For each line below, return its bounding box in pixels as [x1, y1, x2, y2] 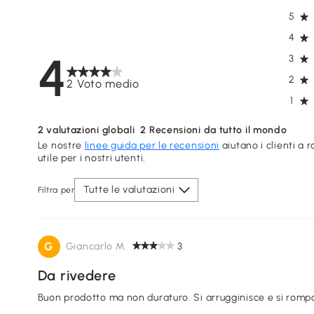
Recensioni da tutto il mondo [146, 124, 287, 136]
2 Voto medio [67, 77, 139, 90]
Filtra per [37, 184, 75, 195]
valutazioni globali [43, 124, 135, 136]
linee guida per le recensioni [84, 139, 220, 151]
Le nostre [37, 139, 85, 151]
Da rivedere [37, 267, 116, 284]
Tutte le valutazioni [83, 184, 175, 196]
